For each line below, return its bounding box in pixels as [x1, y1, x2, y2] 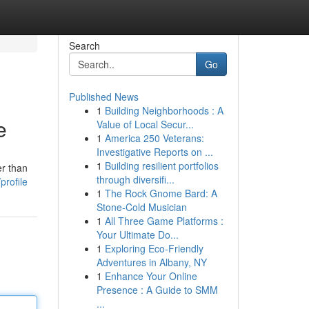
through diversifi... [96, 172, 175, 186]
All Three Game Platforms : [104, 214, 223, 228]
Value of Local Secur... [96, 117, 194, 131]
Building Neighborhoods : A [104, 103, 223, 117]
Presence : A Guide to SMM [96, 283, 218, 297]
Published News [68, 90, 139, 103]
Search [68, 39, 100, 52]
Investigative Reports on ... [96, 145, 213, 159]
